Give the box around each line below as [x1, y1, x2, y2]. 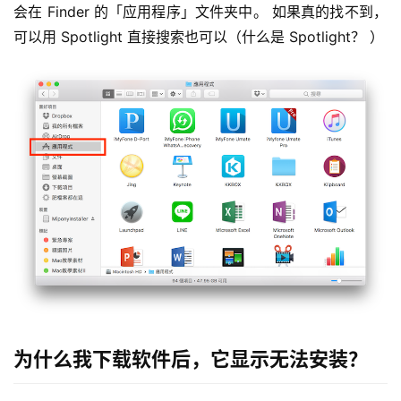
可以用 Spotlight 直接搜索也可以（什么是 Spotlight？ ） [13, 27, 384, 46]
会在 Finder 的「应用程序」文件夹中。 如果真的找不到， [13, 2, 388, 21]
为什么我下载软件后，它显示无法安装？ [13, 346, 368, 371]
